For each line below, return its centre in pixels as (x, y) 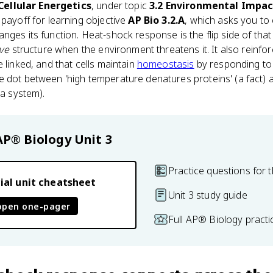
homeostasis (165, 64)
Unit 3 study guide (208, 195)
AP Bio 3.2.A (157, 20)
